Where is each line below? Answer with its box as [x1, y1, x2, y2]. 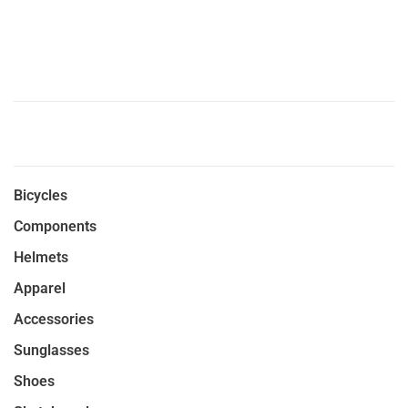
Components [14, 217, 97, 235]
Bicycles [14, 186, 67, 204]
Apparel [14, 279, 66, 297]
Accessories [14, 310, 94, 328]
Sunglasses [14, 341, 89, 359]
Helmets [14, 248, 68, 266]
